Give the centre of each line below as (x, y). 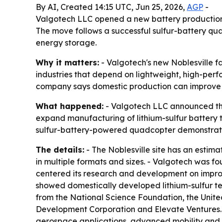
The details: (60, 150)
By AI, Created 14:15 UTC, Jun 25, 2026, (111, 7)
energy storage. (66, 43)
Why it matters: (67, 63)
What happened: (70, 106)
